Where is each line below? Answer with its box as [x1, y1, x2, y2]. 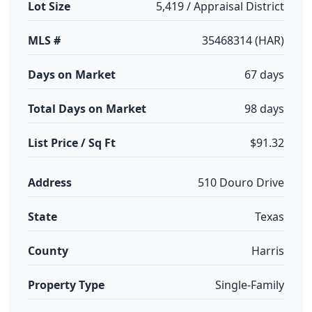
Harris [251, 243, 284, 258]
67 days [244, 67, 284, 82]
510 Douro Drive [198, 175, 284, 190]
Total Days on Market [28, 101, 146, 116]
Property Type [28, 277, 104, 292]
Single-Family [215, 277, 284, 292]
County [28, 243, 68, 258]
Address [28, 175, 72, 190]
